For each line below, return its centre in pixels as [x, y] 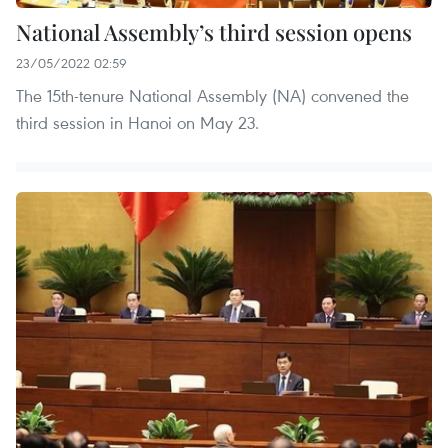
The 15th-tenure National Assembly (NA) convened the [212, 95]
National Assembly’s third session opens [214, 31]
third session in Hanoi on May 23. [137, 122]
